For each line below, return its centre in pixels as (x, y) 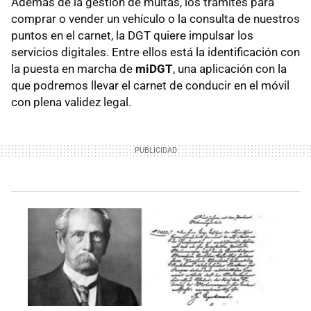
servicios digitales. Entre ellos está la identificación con (155, 52)
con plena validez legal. (71, 102)
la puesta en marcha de (73, 69)
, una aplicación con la (230, 69)
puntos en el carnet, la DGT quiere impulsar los (132, 36)
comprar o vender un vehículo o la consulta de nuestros (155, 19)
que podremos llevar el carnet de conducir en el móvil (150, 86)
